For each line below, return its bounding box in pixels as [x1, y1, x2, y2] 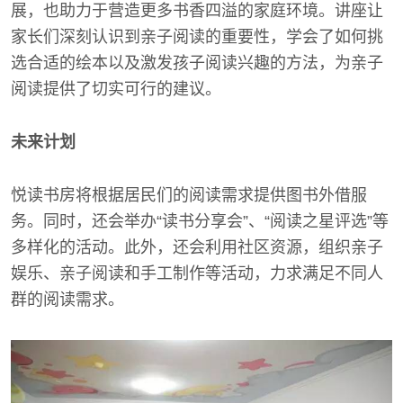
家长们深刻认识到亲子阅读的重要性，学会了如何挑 [11, 27, 383, 46]
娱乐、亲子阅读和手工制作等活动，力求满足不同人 [11, 264, 383, 282]
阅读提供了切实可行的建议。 [11, 79, 221, 98]
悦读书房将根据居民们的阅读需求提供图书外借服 [11, 185, 367, 204]
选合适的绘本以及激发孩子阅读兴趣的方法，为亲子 [11, 53, 383, 72]
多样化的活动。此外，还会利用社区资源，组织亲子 [11, 237, 383, 256]
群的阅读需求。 [11, 290, 124, 309]
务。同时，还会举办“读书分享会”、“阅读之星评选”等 [11, 211, 389, 230]
